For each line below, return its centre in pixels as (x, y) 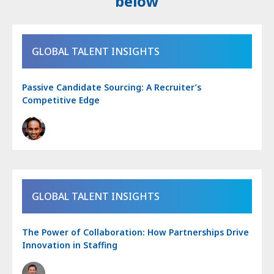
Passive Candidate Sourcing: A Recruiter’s (112, 87)
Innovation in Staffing (70, 245)
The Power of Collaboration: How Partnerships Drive (135, 232)
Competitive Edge (61, 100)
